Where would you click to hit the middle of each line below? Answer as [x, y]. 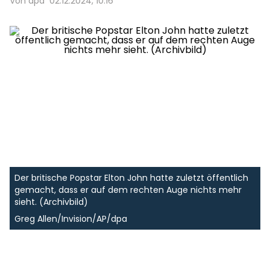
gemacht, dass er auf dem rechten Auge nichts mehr [128, 190]
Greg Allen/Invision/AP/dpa [71, 219]
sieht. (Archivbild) [51, 202]
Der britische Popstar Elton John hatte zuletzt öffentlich [131, 178]
